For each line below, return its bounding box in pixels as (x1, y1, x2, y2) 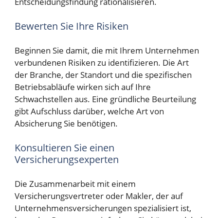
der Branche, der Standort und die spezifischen (15, 69, 192, 81)
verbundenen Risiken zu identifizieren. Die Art (15, 57, 189, 69)
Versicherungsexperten (15, 152, 119, 166)
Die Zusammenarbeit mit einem (15, 178, 136, 190)
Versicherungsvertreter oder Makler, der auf (15, 190, 183, 202)
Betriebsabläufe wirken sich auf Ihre (15, 81, 151, 93)
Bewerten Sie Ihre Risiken (15, 19, 128, 33)
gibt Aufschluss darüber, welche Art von (15, 106, 164, 117)
